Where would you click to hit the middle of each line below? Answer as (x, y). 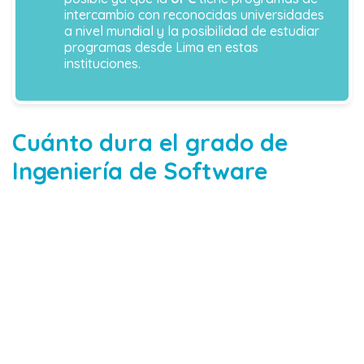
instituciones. (102, 64)
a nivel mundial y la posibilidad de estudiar (192, 31)
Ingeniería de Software (140, 171)
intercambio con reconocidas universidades (194, 15)
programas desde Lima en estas (161, 48)
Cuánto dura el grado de (150, 143)
